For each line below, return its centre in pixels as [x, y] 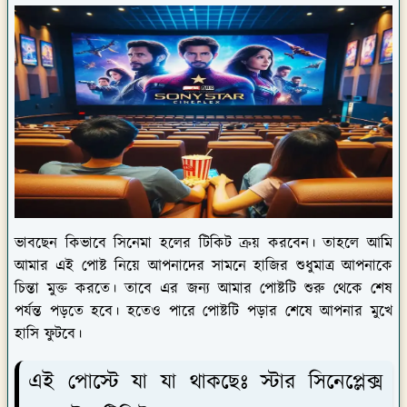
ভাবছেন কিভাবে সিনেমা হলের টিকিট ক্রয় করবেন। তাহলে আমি [203, 243]
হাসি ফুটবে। [48, 334]
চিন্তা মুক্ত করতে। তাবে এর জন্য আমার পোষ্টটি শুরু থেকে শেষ [203, 288]
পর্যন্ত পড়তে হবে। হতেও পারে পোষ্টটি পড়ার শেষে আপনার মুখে [203, 311]
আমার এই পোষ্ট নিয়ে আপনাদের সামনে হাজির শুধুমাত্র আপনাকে [203, 266]
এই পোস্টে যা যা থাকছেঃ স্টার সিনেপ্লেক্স [206, 382]
